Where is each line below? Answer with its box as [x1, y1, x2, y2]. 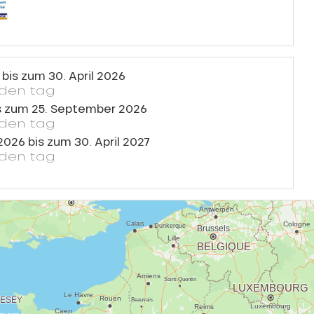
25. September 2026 [32, 101, 147, 116]
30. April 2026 [48, 68, 125, 83]
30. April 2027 [74, 134, 150, 149]
